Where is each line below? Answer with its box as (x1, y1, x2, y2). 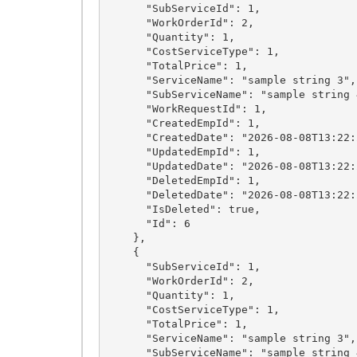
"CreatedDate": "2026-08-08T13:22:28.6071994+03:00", (107, 131, 146, 143)
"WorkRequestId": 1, (107, 102, 146, 115)
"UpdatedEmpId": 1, (107, 145, 146, 158)
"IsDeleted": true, (107, 202, 146, 215)
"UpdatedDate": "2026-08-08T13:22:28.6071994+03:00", (107, 159, 146, 172)
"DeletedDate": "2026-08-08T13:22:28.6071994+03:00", (107, 188, 146, 201)
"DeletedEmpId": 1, (107, 174, 146, 186)
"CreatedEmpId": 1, (107, 116, 146, 129)
